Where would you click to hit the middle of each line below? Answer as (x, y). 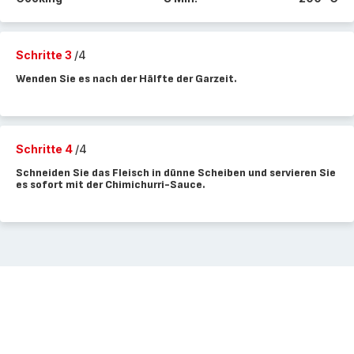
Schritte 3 (45, 55)
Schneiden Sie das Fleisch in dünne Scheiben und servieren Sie (176, 173)
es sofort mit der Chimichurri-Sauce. (111, 185)
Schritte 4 (45, 149)
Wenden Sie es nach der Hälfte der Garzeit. (126, 79)
